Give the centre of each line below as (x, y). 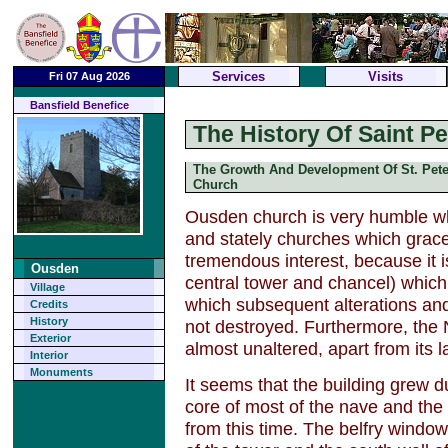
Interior (48, 355)
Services (239, 77)
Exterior (50, 338)
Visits (386, 77)
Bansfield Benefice (79, 105)
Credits (48, 304)
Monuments (61, 372)
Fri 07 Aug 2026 (89, 76)
